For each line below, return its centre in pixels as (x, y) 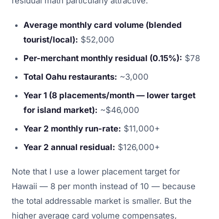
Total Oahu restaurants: (70, 77)
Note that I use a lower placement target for (96, 171)
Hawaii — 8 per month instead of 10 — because (104, 186)
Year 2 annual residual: (69, 147)
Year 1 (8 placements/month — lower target (109, 95)
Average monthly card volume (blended (103, 25)
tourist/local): (51, 39)
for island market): (61, 110)
